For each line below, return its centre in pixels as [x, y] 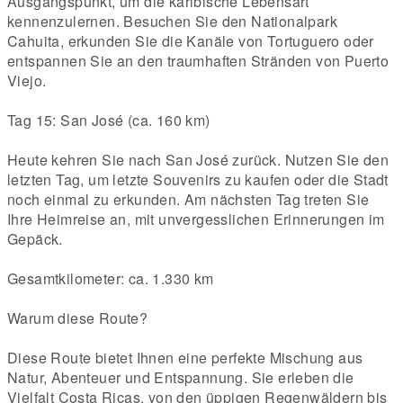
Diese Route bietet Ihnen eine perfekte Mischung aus [185, 357]
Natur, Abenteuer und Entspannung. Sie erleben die [181, 377]
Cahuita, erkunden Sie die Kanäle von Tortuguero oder [191, 40]
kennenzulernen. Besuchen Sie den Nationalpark [172, 21]
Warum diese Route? [78, 318]
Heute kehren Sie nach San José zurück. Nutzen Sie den [198, 159]
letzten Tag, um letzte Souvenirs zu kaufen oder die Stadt [198, 179]
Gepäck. [35, 238]
